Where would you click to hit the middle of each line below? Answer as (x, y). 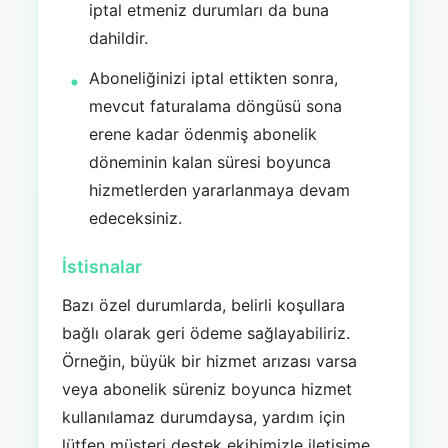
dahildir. (119, 37)
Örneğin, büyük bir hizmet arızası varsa (209, 361)
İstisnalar (101, 267)
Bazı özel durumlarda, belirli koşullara (203, 305)
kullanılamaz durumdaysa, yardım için (203, 417)
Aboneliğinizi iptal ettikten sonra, (214, 78)
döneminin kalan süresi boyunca (210, 162)
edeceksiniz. (136, 218)
